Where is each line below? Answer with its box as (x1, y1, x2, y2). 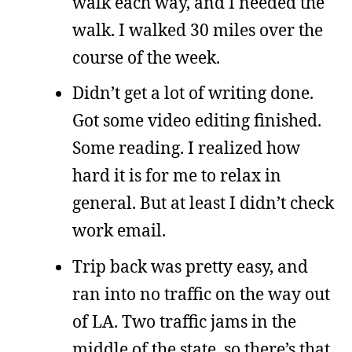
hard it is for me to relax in (72, 164, 281, 186)
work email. (72, 219, 166, 241)
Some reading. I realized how (72, 137, 300, 159)
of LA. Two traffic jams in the (72, 310, 296, 332)
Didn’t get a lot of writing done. (72, 82, 313, 104)
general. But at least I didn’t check (72, 192, 334, 214)
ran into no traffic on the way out (72, 282, 330, 305)
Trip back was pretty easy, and (72, 255, 308, 277)
